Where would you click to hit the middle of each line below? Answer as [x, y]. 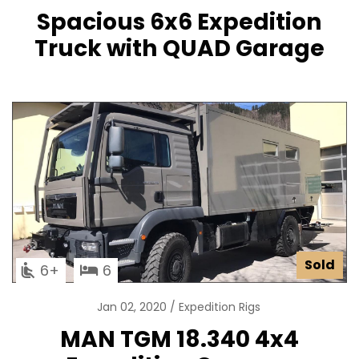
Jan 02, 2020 [133, 307]
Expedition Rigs [220, 307]
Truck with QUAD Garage [179, 48]
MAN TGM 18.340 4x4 [179, 339]
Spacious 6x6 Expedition [179, 22]
